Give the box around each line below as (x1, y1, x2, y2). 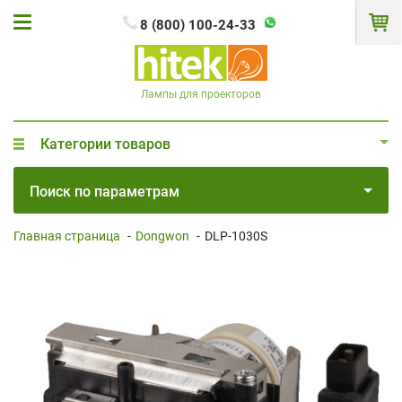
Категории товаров (40, 135, 170, 153)
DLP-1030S (205, 228, 267, 243)
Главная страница (13, 228, 120, 243)
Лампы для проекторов (141, 87, 261, 100)
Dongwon (135, 228, 189, 243)
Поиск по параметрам (30, 182, 179, 200)
